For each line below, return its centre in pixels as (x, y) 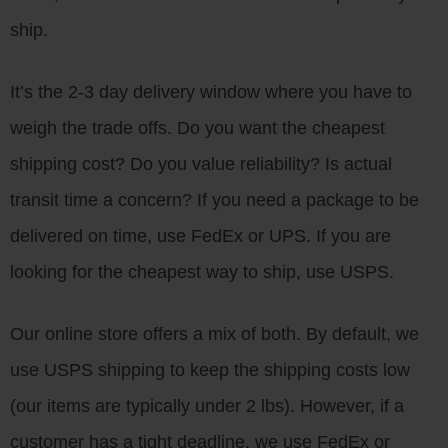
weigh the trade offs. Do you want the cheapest (197, 128)
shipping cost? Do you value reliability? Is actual (201, 164)
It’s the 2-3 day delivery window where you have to (211, 92)
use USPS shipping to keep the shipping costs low (210, 370)
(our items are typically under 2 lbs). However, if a (207, 406)
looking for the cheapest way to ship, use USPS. (202, 272)
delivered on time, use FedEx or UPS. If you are (200, 236)
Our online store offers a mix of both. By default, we (214, 334)
